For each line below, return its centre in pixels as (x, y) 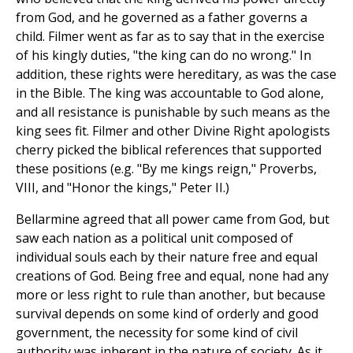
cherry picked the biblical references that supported (169, 150)
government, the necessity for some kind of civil (157, 333)
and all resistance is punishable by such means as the (173, 112)
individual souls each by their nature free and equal (167, 257)
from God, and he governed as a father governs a (162, 18)
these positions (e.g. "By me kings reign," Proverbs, (166, 169)
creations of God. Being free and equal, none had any (172, 276)
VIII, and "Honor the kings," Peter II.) (123, 188)
